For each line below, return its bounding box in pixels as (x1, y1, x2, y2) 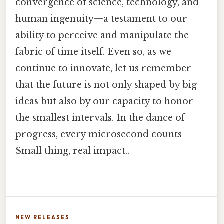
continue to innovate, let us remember (15, 63, 191, 74)
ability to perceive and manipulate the (15, 30, 189, 41)
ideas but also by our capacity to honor (15, 96, 193, 107)
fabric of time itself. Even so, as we (15, 46, 171, 58)
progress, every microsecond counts (15, 129, 182, 140)
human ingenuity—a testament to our (15, 13, 187, 25)
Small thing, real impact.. (15, 145, 129, 157)
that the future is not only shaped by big (15, 79, 197, 91)
